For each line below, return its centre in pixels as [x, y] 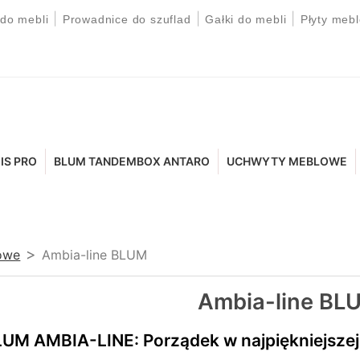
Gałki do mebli [246, 19]
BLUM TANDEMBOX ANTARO [132, 162]
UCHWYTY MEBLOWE [287, 162]
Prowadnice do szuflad [127, 19]
